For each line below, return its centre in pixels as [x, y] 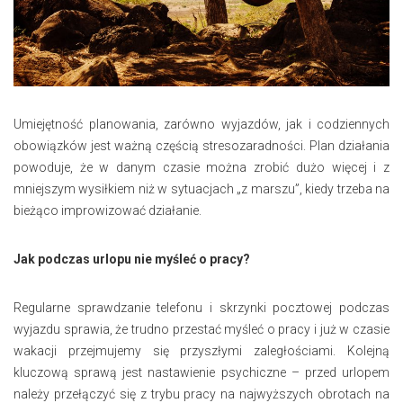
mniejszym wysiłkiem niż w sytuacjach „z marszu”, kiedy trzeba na [201, 189]
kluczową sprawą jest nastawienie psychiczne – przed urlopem [201, 373]
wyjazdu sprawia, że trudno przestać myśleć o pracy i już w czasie [201, 330]
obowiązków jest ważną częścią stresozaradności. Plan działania [201, 146]
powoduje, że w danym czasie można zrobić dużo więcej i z [201, 168]
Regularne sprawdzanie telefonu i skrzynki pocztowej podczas [201, 308]
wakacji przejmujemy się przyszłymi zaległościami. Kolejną [201, 351]
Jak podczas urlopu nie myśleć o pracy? [132, 260]
